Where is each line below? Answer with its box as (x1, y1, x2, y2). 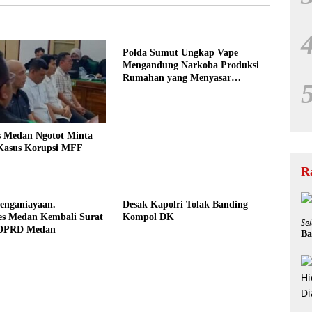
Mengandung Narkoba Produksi (122, 60, 259, 70)
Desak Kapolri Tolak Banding (122, 198, 248, 210)
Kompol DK (122, 211, 174, 222)
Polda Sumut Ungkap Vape (122, 47, 238, 58)
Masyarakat (122, 85, 173, 95)
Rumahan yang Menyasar (122, 72, 231, 83)
